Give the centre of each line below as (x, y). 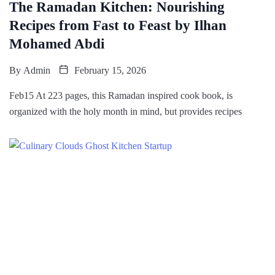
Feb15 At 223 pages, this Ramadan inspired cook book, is (121, 95)
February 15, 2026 (109, 70)
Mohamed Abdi (57, 44)
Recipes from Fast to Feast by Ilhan (118, 25)
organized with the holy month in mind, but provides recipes (126, 111)
